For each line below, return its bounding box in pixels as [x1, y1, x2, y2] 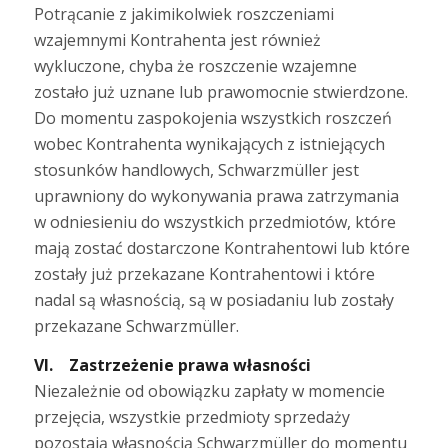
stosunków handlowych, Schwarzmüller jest [33, 158, 359, 181]
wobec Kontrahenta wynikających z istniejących [33, 132, 385, 155]
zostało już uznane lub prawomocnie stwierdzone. [33, 80, 408, 103]
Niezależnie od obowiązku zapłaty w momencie [33, 380, 385, 403]
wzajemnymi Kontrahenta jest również [33, 28, 321, 51]
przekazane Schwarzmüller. [33, 314, 239, 337]
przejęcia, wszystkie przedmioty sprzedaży [33, 406, 350, 429]
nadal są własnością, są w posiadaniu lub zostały [33, 288, 394, 311]
